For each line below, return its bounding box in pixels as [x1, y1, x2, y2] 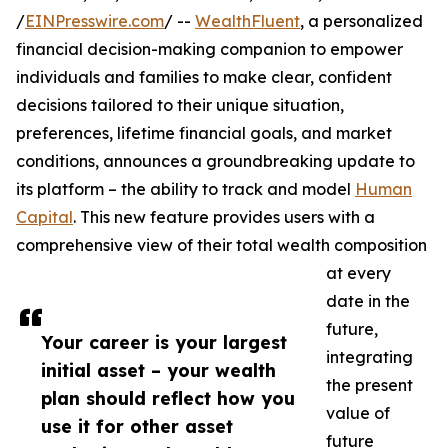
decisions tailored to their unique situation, [16, 95, 344, 116]
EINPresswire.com [25, 11, 164, 32]
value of [326, 403, 390, 424]
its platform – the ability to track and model [16, 179, 355, 200]
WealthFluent [195, 11, 300, 32]
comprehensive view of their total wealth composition [16, 235, 427, 256]
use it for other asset [41, 415, 233, 438]
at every [326, 263, 391, 284]
